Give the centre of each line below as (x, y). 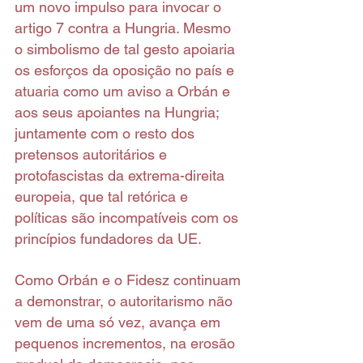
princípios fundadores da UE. (108, 239)
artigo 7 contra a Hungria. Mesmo (125, 28)
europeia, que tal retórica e (103, 197)
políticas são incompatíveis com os (128, 218)
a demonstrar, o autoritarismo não (126, 301)
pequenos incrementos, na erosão (127, 344)
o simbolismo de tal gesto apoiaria (127, 49)
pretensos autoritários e (93, 155)
